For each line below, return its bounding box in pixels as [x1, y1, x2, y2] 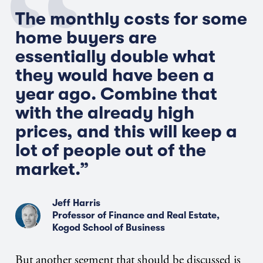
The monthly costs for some [15, 9, 247, 29]
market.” [15, 159, 89, 180]
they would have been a [15, 65, 214, 86]
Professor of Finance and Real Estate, [52, 210, 220, 221]
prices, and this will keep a [15, 122, 237, 142]
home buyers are [15, 28, 157, 48]
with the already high [15, 103, 194, 123]
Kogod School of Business [52, 222, 165, 234]
